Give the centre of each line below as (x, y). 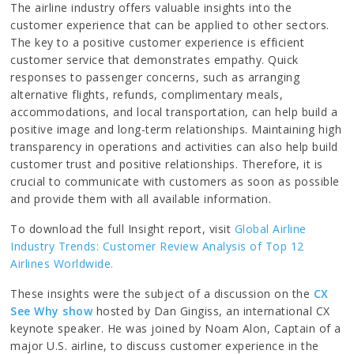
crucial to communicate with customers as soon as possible (175, 181)
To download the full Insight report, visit (122, 228)
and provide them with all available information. (141, 198)
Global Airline (270, 228)
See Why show (52, 311)
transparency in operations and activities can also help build (174, 146)
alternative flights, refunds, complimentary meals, (147, 94)
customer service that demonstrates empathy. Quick (154, 59)
